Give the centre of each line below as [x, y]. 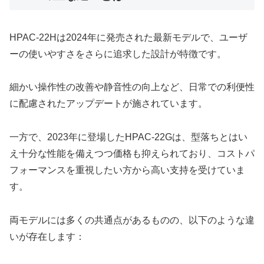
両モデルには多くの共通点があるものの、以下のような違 [132, 220]
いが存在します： [47, 237]
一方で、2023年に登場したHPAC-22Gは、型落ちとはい [128, 137]
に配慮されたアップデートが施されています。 [108, 104]
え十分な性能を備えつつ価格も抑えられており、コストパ [132, 154]
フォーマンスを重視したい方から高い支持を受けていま [127, 170]
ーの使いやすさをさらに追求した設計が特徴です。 [118, 54]
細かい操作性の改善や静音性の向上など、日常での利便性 [132, 87]
